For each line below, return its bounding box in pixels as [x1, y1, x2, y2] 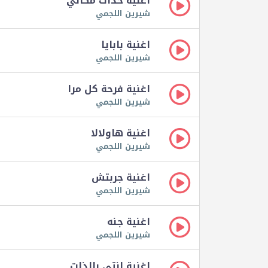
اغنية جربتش [92, 168, 150, 187]
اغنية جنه [107, 212, 150, 232]
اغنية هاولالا [91, 124, 150, 143]
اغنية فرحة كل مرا [68, 80, 150, 99]
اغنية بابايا [101, 35, 150, 54]
